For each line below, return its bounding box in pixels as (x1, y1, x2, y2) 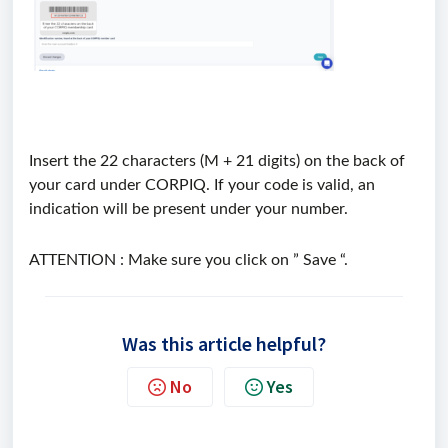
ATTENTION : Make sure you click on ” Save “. (29, 252, 348, 268)
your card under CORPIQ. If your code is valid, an (29, 177, 375, 193)
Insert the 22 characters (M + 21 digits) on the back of (29, 153, 405, 169)
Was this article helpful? (122, 331, 326, 356)
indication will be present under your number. (29, 201, 348, 217)
